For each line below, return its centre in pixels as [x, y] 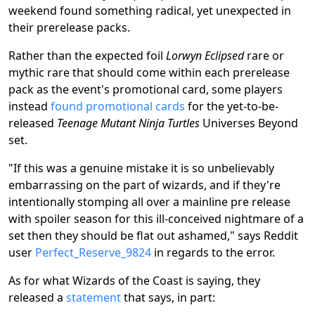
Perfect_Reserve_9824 [93, 253]
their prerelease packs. [69, 28]
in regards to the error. [213, 253]
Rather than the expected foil [87, 56]
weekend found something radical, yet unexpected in [150, 11]
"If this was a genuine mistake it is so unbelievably [141, 168]
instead [30, 107]
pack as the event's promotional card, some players [146, 90]
